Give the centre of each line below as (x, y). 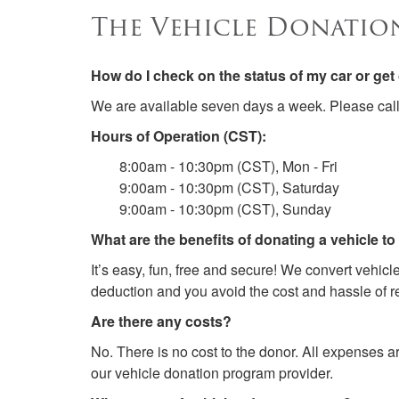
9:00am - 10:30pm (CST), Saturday (229, 187)
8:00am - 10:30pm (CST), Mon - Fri (228, 166)
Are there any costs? (161, 321)
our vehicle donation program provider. (212, 373)
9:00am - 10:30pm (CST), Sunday (225, 209)
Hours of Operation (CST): (179, 136)
